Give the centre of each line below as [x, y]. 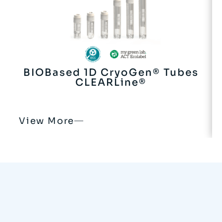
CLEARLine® [111, 83]
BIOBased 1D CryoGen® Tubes [111, 73]
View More [47, 121]
